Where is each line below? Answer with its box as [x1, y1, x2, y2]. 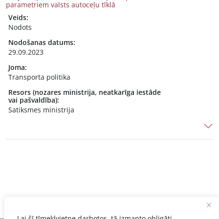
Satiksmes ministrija [8, 105, 74, 114]
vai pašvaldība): [8, 95, 59, 105]
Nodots [8, 22, 32, 32]
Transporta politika [8, 72, 70, 82]
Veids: [8, 13, 28, 22]
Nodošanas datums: [8, 38, 75, 47]
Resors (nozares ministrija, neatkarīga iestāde [8, 88, 161, 97]
